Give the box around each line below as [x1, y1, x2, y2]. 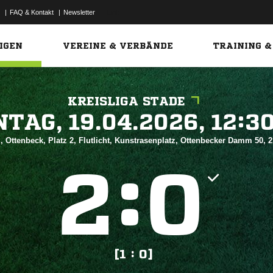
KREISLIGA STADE [68, 95, 185, 108]
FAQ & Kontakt [10, 9, 54, 16]
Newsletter [63, 9, 95, 16]
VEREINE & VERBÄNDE [63, 41, 174, 50]
